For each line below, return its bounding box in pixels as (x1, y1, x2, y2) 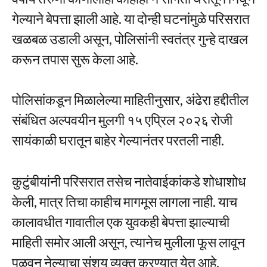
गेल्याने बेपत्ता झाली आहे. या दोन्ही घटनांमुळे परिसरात (12, 10, 250, 27)
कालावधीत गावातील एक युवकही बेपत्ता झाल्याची (12, 213, 229, 230)
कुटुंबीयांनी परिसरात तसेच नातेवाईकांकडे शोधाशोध (12, 172, 246, 190)
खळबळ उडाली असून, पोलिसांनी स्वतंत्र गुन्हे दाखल (12, 30, 248, 47)
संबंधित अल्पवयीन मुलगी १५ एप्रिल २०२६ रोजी (12, 111, 232, 129)
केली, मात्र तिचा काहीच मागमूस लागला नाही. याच (12, 193, 237, 210)
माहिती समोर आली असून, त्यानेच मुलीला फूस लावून (12, 233, 245, 250)
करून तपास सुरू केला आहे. (12, 50, 138, 67)
